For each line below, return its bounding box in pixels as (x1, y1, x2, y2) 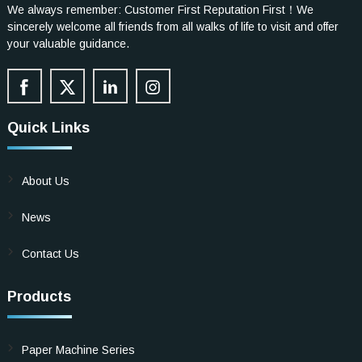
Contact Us (21, 246, 79, 260)
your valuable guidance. (6, 36, 129, 50)
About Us (21, 174, 69, 187)
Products (6, 288, 71, 305)
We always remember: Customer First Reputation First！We (6, 2, 314, 16)
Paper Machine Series (21, 343, 135, 356)
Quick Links (6, 119, 90, 136)
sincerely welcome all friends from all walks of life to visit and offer (6, 19, 339, 33)
